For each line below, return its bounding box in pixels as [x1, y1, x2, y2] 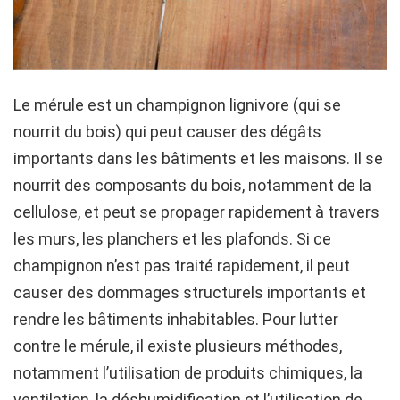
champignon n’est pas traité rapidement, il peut [13, 256, 350, 276]
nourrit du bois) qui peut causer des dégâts [13, 122, 321, 142]
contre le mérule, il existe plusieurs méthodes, [13, 337, 342, 356]
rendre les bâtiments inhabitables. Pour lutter [13, 310, 338, 329]
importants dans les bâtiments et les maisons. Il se [13, 149, 383, 169]
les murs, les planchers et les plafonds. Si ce [13, 229, 331, 249]
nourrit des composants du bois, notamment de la [13, 176, 371, 196]
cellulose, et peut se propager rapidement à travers [13, 203, 379, 222]
